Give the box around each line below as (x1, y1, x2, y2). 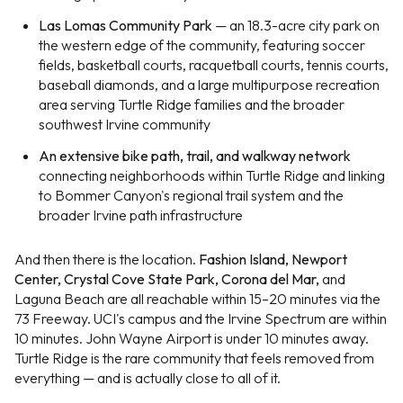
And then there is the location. (14, 249, 199, 268)
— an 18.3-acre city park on (211, 15, 380, 34)
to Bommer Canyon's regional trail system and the (38, 186, 344, 205)
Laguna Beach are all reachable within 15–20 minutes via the (14, 289, 381, 308)
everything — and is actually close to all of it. (14, 368, 281, 387)
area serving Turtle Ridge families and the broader (38, 94, 345, 113)
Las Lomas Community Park (38, 15, 212, 34)
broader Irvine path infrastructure (38, 206, 243, 225)
